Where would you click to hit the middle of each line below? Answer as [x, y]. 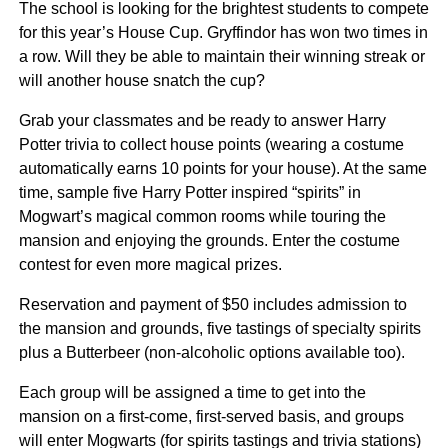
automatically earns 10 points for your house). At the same [222, 168]
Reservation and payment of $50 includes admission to [212, 304]
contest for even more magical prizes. [150, 264]
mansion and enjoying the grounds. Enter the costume [209, 240]
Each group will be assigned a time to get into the [192, 392]
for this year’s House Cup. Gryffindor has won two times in [223, 32]
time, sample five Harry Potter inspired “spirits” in [189, 192]
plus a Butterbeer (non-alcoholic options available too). [211, 352]
